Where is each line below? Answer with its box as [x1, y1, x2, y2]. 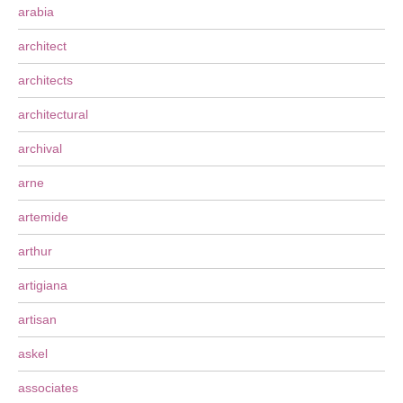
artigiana [18, 278, 67, 292]
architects [18, 73, 73, 87]
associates [18, 381, 78, 395]
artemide [18, 210, 68, 224]
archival [18, 141, 62, 156]
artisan [18, 312, 57, 327]
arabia [18, 4, 54, 19]
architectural [18, 107, 88, 121]
